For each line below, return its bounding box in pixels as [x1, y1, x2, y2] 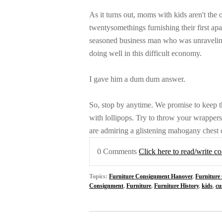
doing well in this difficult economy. [89, 49, 202, 58]
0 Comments [97, 147, 139, 156]
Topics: [89, 173, 109, 180]
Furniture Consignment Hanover [109, 173, 192, 180]
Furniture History [154, 182, 199, 189]
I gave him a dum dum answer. [89, 75, 185, 84]
